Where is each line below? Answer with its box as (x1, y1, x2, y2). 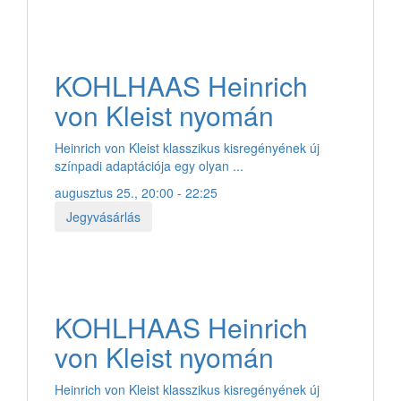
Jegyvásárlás (66, 207, 141, 226)
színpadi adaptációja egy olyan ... (55, 156, 243, 175)
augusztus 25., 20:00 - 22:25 (55, 183, 218, 201)
